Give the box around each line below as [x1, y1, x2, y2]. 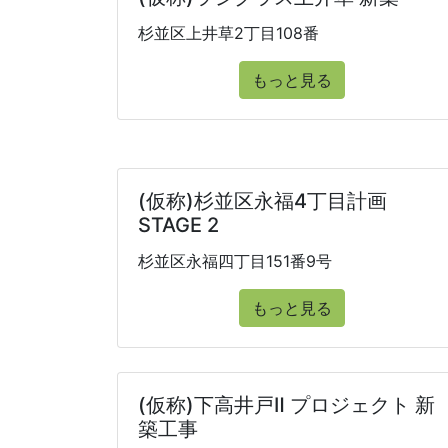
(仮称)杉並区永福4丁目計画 [138, 189, 387, 213]
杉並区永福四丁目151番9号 [138, 251, 332, 271]
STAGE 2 [138, 213, 219, 237]
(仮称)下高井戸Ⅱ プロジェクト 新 [138, 393, 435, 417]
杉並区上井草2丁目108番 [138, 23, 319, 43]
